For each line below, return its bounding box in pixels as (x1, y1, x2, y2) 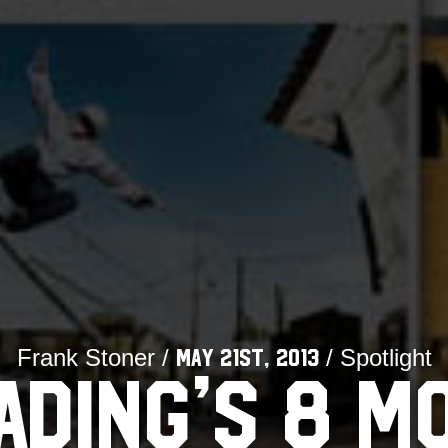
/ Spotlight (318, 343, 432, 371)
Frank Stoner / (16, 343, 176, 371)
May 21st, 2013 (175, 345, 319, 371)
